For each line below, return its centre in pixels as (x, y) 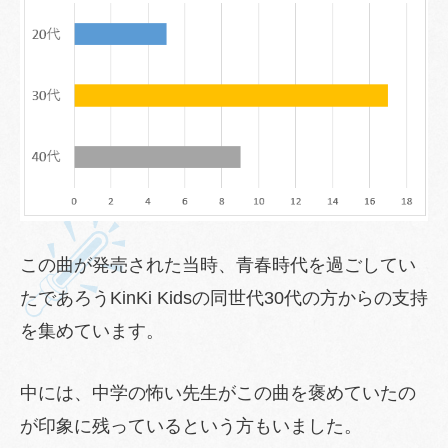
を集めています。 (92, 331)
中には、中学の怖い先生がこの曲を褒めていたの (218, 393)
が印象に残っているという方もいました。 (191, 426)
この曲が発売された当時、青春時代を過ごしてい (218, 265)
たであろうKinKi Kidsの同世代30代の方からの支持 (224, 298)
